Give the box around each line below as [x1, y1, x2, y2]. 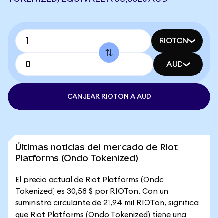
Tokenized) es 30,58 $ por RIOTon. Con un [15, 187, 168, 195]
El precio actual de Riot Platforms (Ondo [15, 176, 164, 183]
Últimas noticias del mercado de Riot [15, 142, 178, 152]
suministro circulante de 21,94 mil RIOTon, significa [15, 199, 199, 207]
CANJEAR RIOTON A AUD [67, 93, 151, 100]
